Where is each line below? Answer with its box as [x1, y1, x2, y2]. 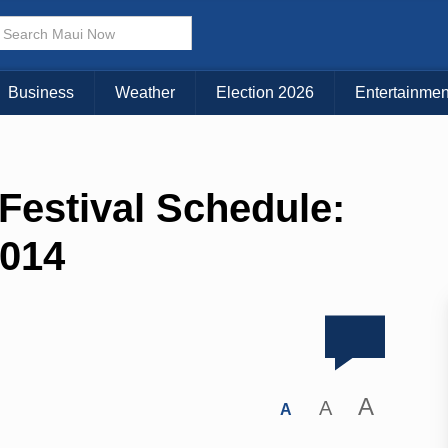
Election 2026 [216, 84, 314, 102]
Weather [115, 84, 175, 102]
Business [8, 84, 74, 102]
